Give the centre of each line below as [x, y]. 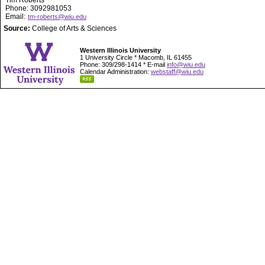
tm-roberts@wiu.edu [57, 17]
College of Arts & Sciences [74, 28]
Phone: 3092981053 [38, 8]
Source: [18, 28]
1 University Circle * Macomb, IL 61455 [136, 57]
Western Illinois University [120, 50]
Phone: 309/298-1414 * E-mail [123, 64]
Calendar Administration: [115, 72]
